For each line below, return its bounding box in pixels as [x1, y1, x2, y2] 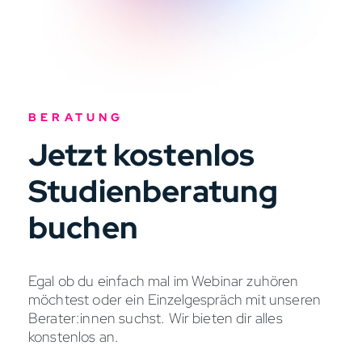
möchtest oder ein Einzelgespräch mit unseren [28, 290, 322, 309]
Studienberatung [28, 170, 279, 213]
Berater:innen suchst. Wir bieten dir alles [28, 309, 283, 328]
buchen [28, 207, 138, 249]
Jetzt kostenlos [28, 134, 255, 176]
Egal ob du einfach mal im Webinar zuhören [28, 271, 299, 291]
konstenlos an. [28, 327, 120, 347]
